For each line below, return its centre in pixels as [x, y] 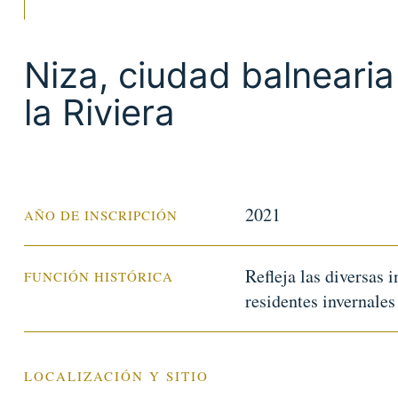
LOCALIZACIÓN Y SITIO [116, 376]
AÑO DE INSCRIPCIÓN [100, 215]
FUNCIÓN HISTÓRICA [98, 276]
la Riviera [99, 112]
